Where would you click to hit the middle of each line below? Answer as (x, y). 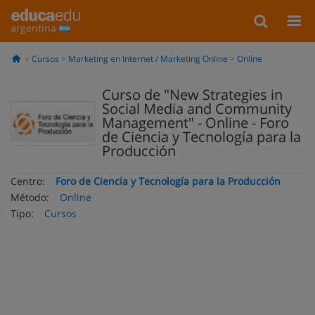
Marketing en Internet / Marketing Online (148, 59)
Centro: (28, 181)
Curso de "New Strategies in (192, 95)
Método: (30, 197)
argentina (35, 28)
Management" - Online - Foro (195, 123)
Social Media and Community (197, 109)
